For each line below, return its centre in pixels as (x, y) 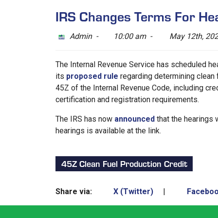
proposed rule (92, 76)
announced (135, 119)
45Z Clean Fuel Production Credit (124, 163)
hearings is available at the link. (108, 131)
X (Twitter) (132, 191)
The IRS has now (85, 119)
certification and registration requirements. (127, 100)
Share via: (74, 191)
